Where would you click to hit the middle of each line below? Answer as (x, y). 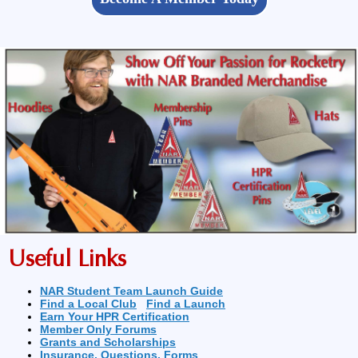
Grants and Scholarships (108, 342)
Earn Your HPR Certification (115, 317)
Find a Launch (186, 304)
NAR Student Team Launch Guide (131, 291)
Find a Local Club (88, 304)
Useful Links (67, 259)
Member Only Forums (98, 330)
